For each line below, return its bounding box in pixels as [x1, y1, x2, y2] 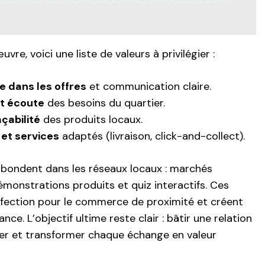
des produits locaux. [40, 112, 143, 127]
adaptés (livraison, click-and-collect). [59, 128, 245, 143]
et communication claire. [86, 79, 211, 93]
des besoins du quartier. [44, 95, 165, 110]
